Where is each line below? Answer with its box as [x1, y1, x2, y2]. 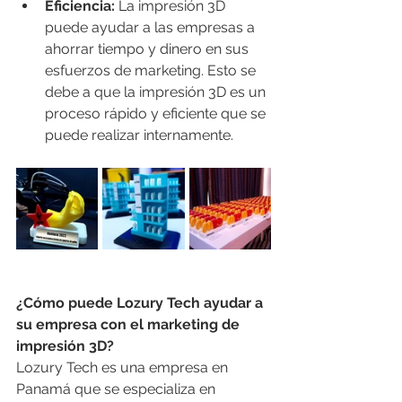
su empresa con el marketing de [16, 316, 243, 334]
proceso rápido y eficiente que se [45, 105, 269, 123]
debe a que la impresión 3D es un [45, 83, 269, 101]
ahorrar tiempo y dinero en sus [45, 40, 252, 58]
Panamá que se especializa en [16, 380, 219, 398]
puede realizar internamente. [45, 127, 233, 144]
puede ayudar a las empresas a [45, 19, 258, 37]
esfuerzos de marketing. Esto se [45, 62, 259, 80]
